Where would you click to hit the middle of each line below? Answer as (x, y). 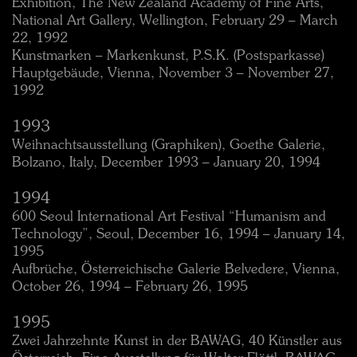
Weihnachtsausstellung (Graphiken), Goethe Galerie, (169, 145)
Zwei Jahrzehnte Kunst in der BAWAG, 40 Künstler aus (177, 341)
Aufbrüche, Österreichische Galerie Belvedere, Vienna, (176, 270)
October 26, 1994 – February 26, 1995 (130, 287)
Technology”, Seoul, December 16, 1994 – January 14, (178, 235)
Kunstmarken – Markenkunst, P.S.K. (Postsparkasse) (168, 56)
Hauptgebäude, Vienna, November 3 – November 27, (173, 74)
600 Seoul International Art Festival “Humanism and (169, 217)
